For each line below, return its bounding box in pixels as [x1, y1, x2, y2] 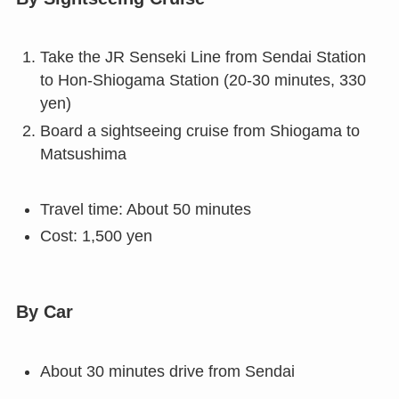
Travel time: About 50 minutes [39, 199, 251, 218]
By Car [15, 302, 73, 322]
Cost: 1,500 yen [39, 227, 152, 246]
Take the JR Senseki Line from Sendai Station [39, 48, 366, 67]
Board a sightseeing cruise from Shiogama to [39, 121, 360, 140]
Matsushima [39, 144, 126, 163]
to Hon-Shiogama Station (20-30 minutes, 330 [39, 71, 366, 90]
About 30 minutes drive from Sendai [39, 362, 295, 380]
